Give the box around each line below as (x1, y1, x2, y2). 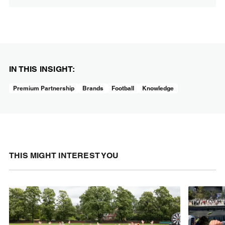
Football (111, 84, 134, 92)
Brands (82, 84, 103, 92)
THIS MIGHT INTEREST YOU (9, 151, 119, 161)
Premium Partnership (13, 84, 74, 92)
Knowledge (142, 84, 174, 92)
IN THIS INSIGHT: (9, 64, 75, 74)
